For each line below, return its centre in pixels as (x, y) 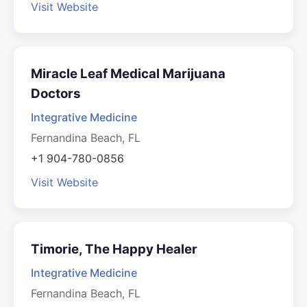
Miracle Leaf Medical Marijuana (128, 74)
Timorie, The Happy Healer (114, 249)
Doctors (56, 94)
